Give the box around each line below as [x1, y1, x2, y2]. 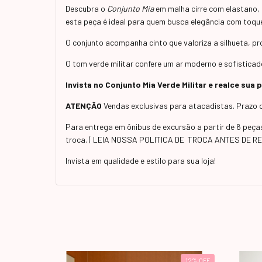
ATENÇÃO [65, 101, 104, 111]
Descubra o [65, 4, 107, 14]
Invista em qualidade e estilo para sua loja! [65, 156, 216, 166]
